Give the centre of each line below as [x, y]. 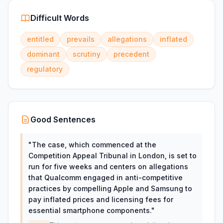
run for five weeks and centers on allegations [108, 167]
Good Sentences [63, 119]
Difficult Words [60, 18]
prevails [81, 39]
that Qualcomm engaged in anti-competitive [106, 177]
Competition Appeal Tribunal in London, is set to [112, 156]
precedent [131, 54]
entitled [40, 39]
